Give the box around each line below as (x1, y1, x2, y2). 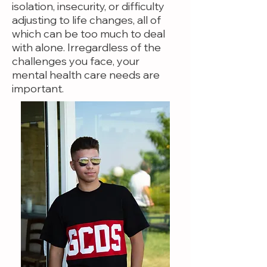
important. (12, 82, 66, 95)
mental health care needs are (12, 68, 160, 82)
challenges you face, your (12, 54, 139, 68)
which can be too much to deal (12, 27, 165, 41)
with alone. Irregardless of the (12, 41, 161, 54)
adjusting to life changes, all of (12, 13, 161, 27)
